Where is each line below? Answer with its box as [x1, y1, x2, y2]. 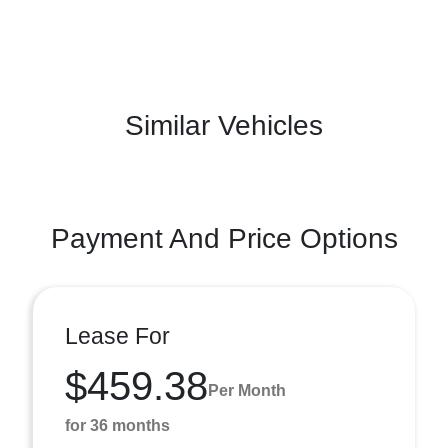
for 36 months [65, 417, 170, 434]
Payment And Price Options [50, 223, 398, 254]
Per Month [208, 381, 286, 399]
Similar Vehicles [125, 110, 323, 141]
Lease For [65, 323, 170, 349]
